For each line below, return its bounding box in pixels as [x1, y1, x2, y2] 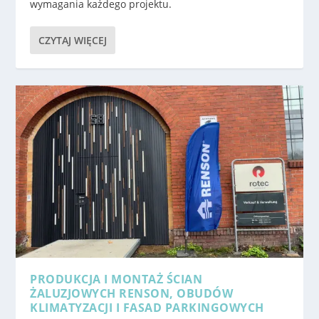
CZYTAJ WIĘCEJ [38, 33, 108, 48]
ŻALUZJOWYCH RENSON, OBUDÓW [30, 286, 234, 302]
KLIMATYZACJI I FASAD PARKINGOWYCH [30, 300, 264, 316]
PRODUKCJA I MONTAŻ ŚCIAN [30, 271, 203, 288]
